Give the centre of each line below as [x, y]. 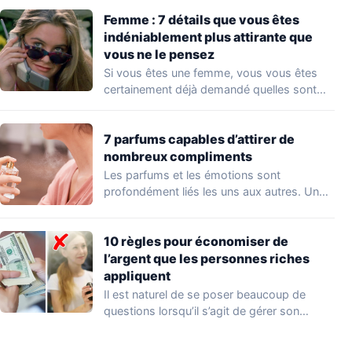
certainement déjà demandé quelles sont [210, 89]
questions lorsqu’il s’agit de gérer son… [206, 310]
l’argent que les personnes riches [207, 258]
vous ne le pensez [159, 54]
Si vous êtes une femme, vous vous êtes [211, 72]
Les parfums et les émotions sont [192, 174]
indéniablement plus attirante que [208, 37]
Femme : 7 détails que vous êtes [202, 19]
